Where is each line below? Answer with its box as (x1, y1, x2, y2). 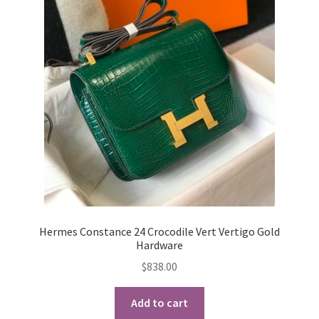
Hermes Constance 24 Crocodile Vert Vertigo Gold (39, 224, 280, 239)
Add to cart (131, 296, 188, 310)
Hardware (136, 237, 183, 252)
